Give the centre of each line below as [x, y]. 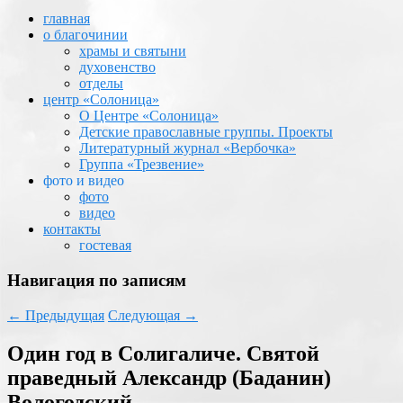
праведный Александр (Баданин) [169, 377]
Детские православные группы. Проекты [206, 132]
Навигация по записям [97, 281]
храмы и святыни [133, 51]
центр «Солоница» [101, 100]
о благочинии [85, 35]
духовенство [117, 67]
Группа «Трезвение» [142, 165]
